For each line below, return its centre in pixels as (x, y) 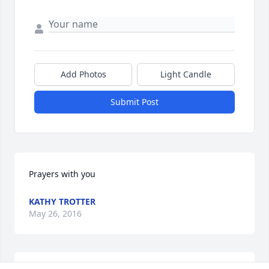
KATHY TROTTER (62, 202)
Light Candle (186, 74)
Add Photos (83, 74)
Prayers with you (62, 174)
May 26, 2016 (55, 214)
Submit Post (134, 102)
